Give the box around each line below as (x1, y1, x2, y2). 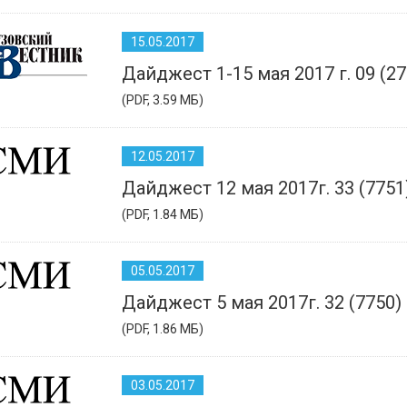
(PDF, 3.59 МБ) (122, 92, 203, 107)
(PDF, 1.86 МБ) (122, 321, 203, 336)
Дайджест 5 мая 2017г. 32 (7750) (122, 291, 402, 313)
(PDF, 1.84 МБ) (122, 206, 203, 222)
